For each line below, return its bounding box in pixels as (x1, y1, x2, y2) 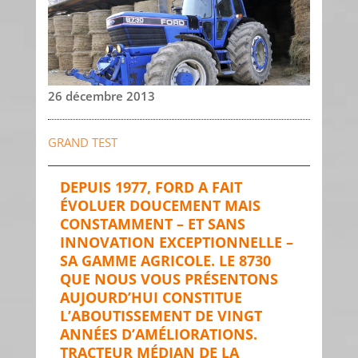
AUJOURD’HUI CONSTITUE (59, 288, 242, 308)
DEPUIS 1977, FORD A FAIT (59, 177, 242, 197)
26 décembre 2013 (47, 88, 155, 105)
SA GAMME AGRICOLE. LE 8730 (59, 251, 271, 271)
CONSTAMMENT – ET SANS (59, 214, 245, 234)
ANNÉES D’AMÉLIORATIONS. (59, 324, 257, 344)
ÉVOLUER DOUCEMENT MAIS (59, 196, 261, 216)
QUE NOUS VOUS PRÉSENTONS (59, 269, 278, 289)
